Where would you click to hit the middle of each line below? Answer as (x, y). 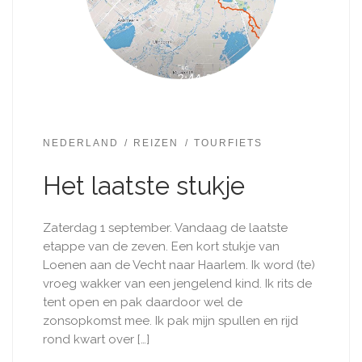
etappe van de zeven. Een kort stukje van (161, 247)
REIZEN (156, 143)
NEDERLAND (80, 143)
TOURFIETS (228, 143)
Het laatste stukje (143, 185)
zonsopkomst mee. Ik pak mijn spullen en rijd (170, 321)
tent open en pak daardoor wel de (142, 303)
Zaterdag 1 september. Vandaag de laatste (165, 228)
